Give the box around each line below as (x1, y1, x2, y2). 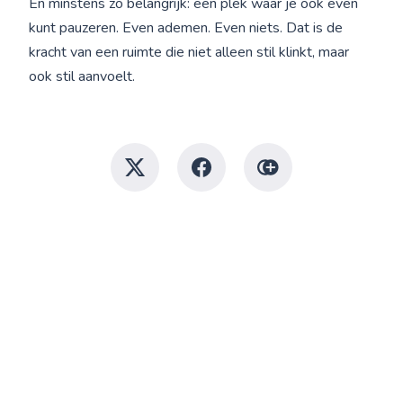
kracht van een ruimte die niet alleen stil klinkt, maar (29, 42, 350, 63)
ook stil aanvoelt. (29, 67, 136, 87)
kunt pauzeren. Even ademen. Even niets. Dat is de (29, 18, 344, 39)
